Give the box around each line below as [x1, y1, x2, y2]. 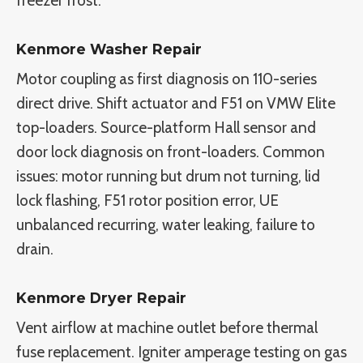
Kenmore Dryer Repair [16, 289, 186, 307]
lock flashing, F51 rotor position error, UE [16, 191, 279, 211]
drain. [16, 240, 53, 259]
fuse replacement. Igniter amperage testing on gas [16, 342, 347, 361]
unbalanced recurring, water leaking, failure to [16, 216, 315, 235]
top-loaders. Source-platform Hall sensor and [16, 118, 316, 138]
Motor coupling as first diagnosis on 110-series [16, 70, 317, 89]
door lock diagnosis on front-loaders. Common [16, 143, 325, 162]
